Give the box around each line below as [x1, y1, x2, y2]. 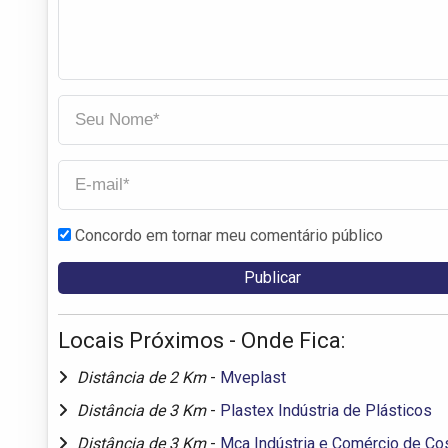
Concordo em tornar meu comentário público [75, 225, 383, 245]
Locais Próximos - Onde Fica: [58, 327, 345, 353]
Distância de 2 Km [77, 367, 210, 387]
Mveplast [220, 367, 286, 387]
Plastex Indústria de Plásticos [220, 400, 432, 420]
